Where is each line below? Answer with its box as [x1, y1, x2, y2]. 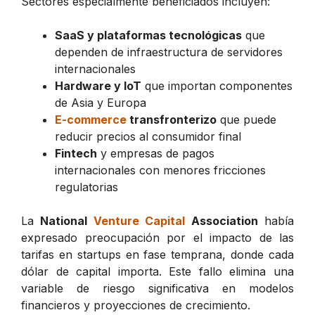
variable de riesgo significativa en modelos [21, 281, 294, 295]
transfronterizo [127, 112, 217, 127]
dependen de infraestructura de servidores [55, 44, 283, 59]
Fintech [55, 146, 97, 160]
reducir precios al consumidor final [55, 129, 241, 143]
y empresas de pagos [97, 146, 214, 160]
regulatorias [55, 179, 118, 194]
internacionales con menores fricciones [55, 162, 266, 177]
